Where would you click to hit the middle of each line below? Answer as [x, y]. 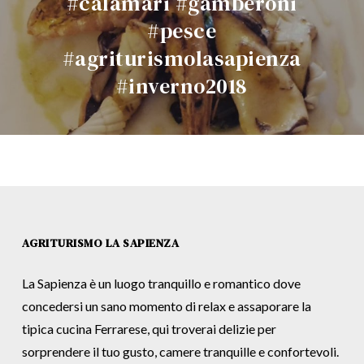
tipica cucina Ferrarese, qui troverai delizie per [149, 329]
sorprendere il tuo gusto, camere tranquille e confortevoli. [180, 351]
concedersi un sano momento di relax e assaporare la [166, 306]
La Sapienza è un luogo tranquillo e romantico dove [161, 283]
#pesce [182, 30]
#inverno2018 [182, 86]
